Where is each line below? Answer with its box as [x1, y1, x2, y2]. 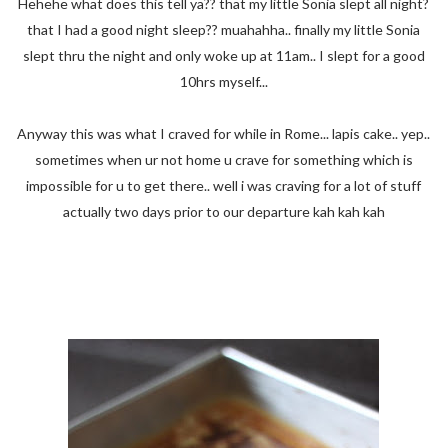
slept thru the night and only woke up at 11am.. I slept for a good [22, 46, 425, 64]
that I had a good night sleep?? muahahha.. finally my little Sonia [27, 20, 421, 38]
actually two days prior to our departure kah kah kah [62, 202, 385, 220]
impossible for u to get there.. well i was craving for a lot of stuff [26, 176, 422, 194]
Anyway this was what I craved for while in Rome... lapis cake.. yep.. [17, 124, 431, 142]
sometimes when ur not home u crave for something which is [34, 150, 413, 168]
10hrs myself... [179, 72, 268, 90]
